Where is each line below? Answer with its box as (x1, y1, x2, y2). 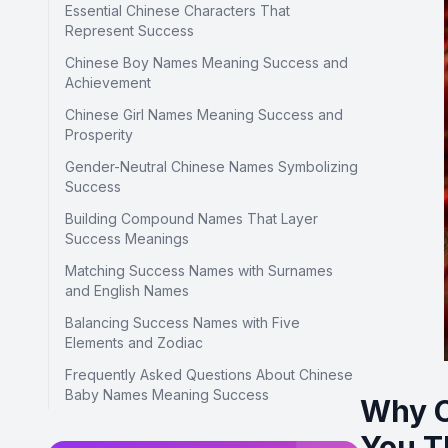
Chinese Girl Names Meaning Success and (65, 106, 343, 123)
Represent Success (65, 22, 194, 39)
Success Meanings (65, 230, 189, 247)
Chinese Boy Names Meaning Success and (65, 54, 348, 71)
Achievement (65, 74, 151, 91)
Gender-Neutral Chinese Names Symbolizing (65, 158, 358, 175)
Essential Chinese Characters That (65, 2, 290, 19)
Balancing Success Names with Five (65, 314, 300, 331)
